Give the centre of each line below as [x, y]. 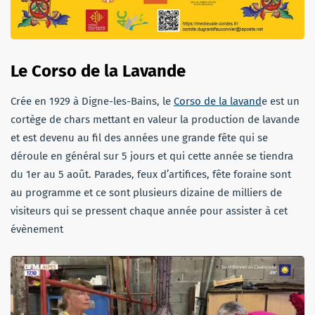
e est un [281, 101]
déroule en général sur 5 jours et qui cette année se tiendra [152, 156]
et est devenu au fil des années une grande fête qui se [139, 137]
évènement [37, 229]
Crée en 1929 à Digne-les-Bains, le [92, 101]
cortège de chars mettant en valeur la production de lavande [155, 119]
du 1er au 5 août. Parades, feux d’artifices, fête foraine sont [151, 174]
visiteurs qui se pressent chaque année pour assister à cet [149, 211]
